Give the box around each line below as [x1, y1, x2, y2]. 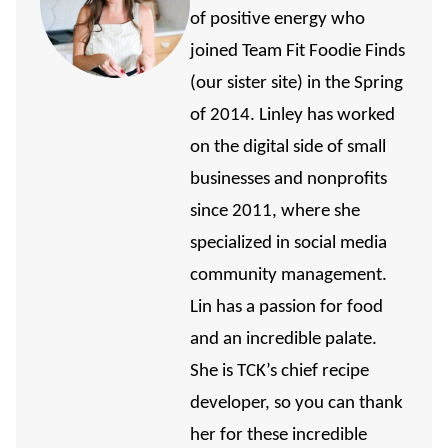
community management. [190, 266, 387, 286]
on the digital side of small [190, 138, 386, 158]
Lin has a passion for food [190, 298, 383, 318]
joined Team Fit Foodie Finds [190, 42, 405, 62]
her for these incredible [190, 426, 367, 446]
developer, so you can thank [190, 394, 403, 414]
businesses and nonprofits [190, 170, 387, 190]
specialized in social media [190, 234, 387, 254]
